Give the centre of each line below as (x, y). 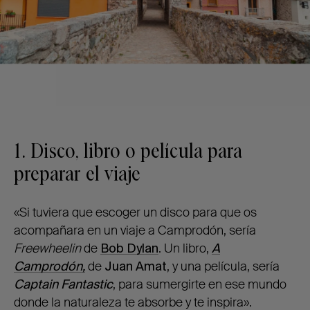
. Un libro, (185, 249)
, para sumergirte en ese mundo (200, 285)
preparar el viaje (77, 175)
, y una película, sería (223, 267)
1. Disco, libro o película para (128, 152)
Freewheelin (47, 249)
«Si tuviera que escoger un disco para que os (135, 213)
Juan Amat (136, 267)
